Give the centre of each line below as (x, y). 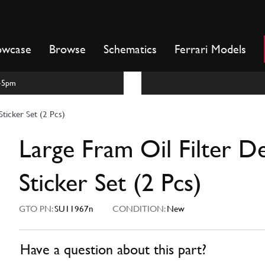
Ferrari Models (210, 49)
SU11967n (74, 209)
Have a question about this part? (113, 250)
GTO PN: (37, 209)
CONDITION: (136, 209)
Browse (67, 49)
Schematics (130, 49)
